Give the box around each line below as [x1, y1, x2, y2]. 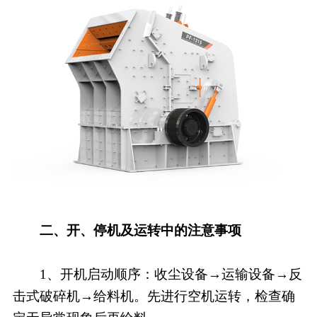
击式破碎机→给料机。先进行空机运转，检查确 [12, 288, 295, 304]
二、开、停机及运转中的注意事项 [12, 222, 241, 238]
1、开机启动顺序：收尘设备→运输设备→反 [12, 266, 302, 282]
